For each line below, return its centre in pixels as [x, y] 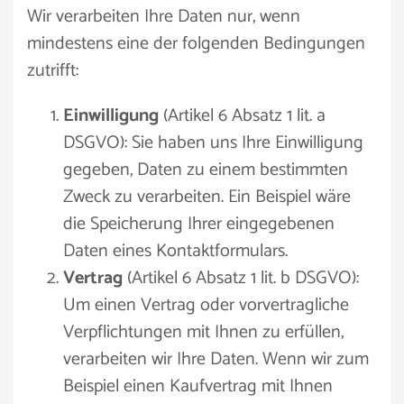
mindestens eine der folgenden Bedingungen [196, 44]
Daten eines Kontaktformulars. [175, 251]
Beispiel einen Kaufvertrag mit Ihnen [198, 386]
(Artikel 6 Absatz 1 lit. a [242, 116]
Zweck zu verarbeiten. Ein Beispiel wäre [207, 197]
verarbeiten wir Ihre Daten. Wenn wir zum [216, 359]
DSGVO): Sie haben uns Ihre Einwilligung [213, 143]
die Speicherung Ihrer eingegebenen [199, 224]
